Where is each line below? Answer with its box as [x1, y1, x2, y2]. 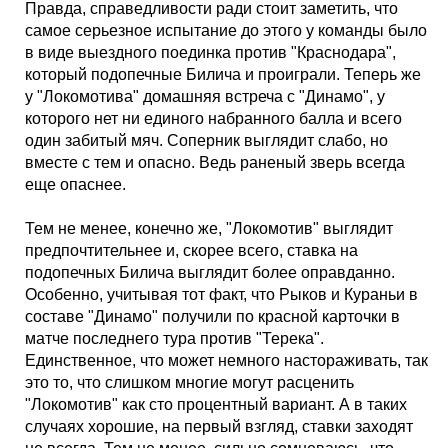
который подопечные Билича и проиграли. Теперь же [25, 66, 421, 83]
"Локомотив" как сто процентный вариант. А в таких [25, 396, 407, 413]
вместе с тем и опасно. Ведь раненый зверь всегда [25, 154, 405, 171]
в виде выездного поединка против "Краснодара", [25, 44, 396, 61]
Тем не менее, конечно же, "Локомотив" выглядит [25, 220, 393, 237]
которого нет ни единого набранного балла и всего [25, 110, 402, 127]
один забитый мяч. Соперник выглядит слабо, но [25, 132, 388, 149]
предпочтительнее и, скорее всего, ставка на [25, 242, 358, 259]
